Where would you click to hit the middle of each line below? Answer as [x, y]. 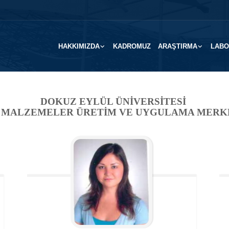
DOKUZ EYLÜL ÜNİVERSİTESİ [114, 101]
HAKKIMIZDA [79, 46]
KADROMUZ [132, 46]
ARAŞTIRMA [178, 46]
